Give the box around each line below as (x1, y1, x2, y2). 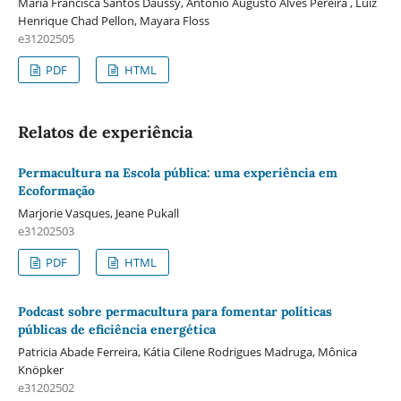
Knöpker (17, 361, 64, 378)
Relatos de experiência (17, 121, 192, 142)
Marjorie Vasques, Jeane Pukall (17, 204, 179, 221)
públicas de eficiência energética (17, 320, 216, 337)
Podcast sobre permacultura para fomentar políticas (17, 303, 332, 320)
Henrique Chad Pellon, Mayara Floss (17, 12, 209, 29)
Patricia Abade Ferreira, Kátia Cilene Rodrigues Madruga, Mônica (17, 343, 357, 360)
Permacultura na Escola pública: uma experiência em (17, 164, 337, 181)
